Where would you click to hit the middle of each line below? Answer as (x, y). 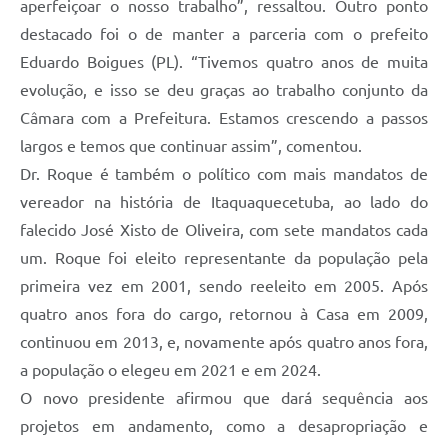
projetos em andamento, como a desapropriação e (224, 425)
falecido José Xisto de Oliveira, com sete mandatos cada (224, 229)
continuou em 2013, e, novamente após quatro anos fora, (224, 341)
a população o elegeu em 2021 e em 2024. (170, 369)
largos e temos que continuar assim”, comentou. (191, 145)
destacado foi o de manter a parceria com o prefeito (224, 33)
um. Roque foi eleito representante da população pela (224, 257)
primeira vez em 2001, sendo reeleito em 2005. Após (224, 285)
